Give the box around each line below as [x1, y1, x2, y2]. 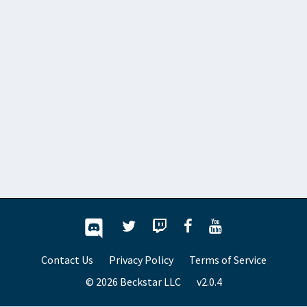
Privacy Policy [108, 252, 173, 267]
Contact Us [40, 252, 93, 267]
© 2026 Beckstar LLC [85, 274, 181, 288]
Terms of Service [188, 252, 267, 267]
